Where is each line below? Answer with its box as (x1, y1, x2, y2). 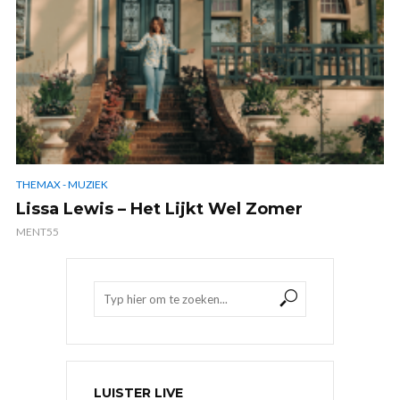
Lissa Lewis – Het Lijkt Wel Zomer (16, 198, 303, 219)
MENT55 (16, 224, 59, 238)
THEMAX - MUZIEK (16, 177, 108, 191)
